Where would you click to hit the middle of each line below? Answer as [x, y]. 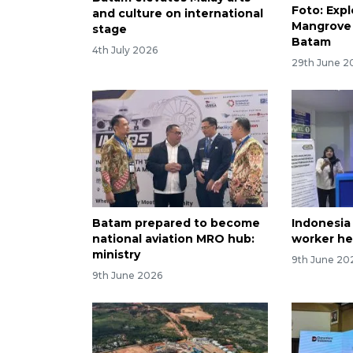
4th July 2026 [125, 50]
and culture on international [178, 14]
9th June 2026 [127, 275]
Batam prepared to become [176, 223]
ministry [116, 255]
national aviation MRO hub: [173, 239]
